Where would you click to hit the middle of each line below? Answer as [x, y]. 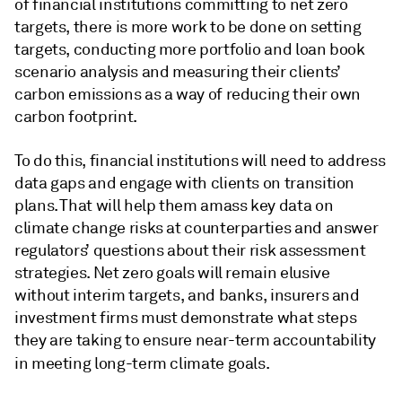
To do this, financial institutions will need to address [200, 161]
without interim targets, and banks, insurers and [187, 295]
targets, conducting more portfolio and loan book [190, 49]
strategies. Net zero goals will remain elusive [172, 273]
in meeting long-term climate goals [140, 363]
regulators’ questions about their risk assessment [190, 250]
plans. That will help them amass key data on [174, 205]
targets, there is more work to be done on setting [188, 27]
